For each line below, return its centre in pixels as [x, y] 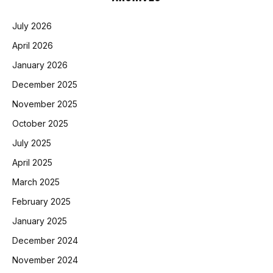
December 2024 [45, 240]
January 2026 [40, 65]
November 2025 [45, 104]
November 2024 [45, 260]
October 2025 [40, 123]
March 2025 [36, 182]
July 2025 [32, 143]
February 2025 [41, 201]
